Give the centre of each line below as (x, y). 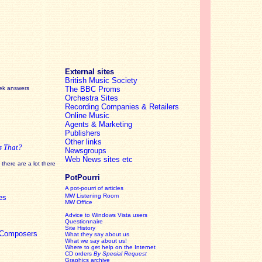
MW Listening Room (92, 196)
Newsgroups (86, 151)
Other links (83, 142)
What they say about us (97, 234)
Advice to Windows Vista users (106, 215)
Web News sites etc (99, 159)
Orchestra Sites (92, 98)
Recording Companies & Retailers (122, 107)
